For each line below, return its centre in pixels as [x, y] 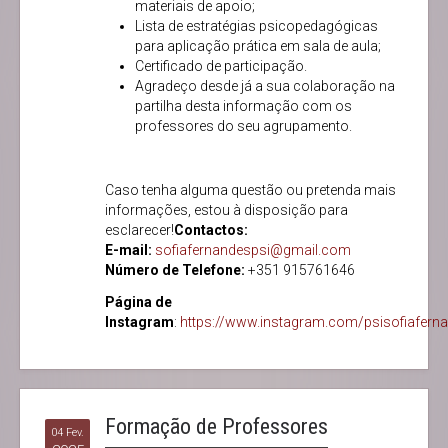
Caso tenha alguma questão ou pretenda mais [250, 190]
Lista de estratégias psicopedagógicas [256, 26]
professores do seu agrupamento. [243, 126]
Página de [138, 302]
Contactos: [211, 230]
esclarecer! [139, 230]
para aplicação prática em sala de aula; [258, 46]
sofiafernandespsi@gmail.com [253, 250]
